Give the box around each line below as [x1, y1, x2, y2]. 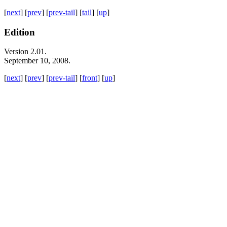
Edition [4, 26, 35, 37]
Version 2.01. [4, 47, 47, 56]
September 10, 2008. [4, 56, 70, 65]
